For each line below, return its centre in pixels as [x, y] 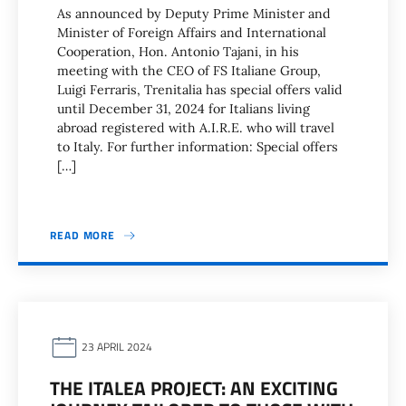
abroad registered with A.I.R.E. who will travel [196, 128]
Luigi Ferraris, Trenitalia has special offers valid [200, 90]
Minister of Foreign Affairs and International [192, 33]
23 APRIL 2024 [116, 347]
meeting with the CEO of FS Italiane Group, [189, 71]
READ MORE [83, 235]
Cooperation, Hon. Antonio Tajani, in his [178, 52]
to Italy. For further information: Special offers [198, 147]
